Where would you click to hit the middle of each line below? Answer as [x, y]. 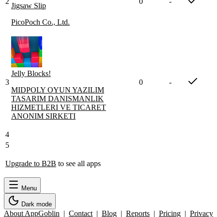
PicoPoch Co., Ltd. [40, 22]
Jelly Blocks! [31, 74]
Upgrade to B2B [31, 164]
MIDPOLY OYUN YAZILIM [58, 90]
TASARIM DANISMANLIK [57, 99]
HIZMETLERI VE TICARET [59, 108]
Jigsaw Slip [29, 6]
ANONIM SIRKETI [43, 116]
